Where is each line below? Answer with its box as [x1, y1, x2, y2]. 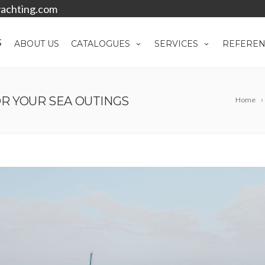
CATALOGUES [71, 38, 130, 49]
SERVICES [154, 38, 198, 49]
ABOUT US [14, 38, 59, 49]
